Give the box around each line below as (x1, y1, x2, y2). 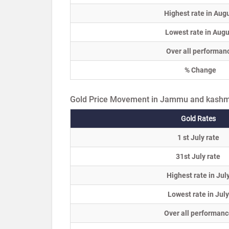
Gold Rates (180, 114, 216, 123)
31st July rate (176, 152, 220, 161)
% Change (185, 66, 216, 75)
